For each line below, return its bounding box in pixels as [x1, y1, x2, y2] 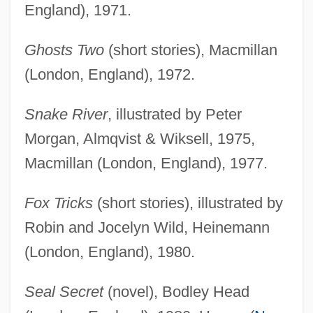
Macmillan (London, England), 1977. [24, 154, 268, 173]
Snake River [24, 105, 108, 124]
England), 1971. [24, 1, 131, 20]
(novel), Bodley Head [103, 283, 249, 301]
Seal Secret [24, 283, 103, 301]
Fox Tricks [24, 194, 93, 212]
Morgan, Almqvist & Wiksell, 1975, [24, 130, 255, 148]
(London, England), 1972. [24, 66, 195, 84]
